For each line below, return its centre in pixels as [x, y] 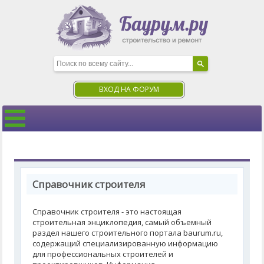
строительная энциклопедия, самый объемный [122, 222]
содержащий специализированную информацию [126, 243]
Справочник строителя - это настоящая [107, 212]
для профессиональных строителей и [103, 254]
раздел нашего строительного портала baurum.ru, [128, 233]
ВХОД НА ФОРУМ [129, 89]
